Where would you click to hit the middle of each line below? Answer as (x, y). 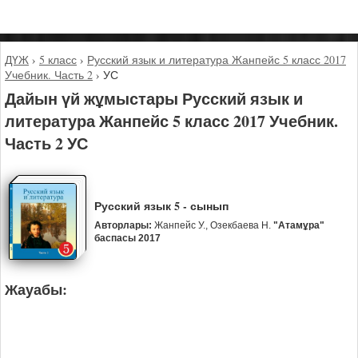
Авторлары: (123, 225)
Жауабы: (36, 290)
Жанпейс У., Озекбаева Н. (212, 225)
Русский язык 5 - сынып (161, 206)
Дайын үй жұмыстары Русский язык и (154, 98)
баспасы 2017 (127, 238)
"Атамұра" (298, 225)
